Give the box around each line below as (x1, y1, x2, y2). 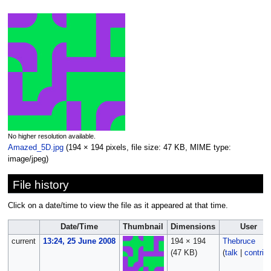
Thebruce (222, 237, 255, 246)
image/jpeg (7, 154, 46, 163)
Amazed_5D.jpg (7, 143, 64, 152)
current (11, 237, 36, 246)
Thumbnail (123, 223, 164, 232)
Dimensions (171, 223, 216, 232)
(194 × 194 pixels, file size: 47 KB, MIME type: (65, 143, 231, 152)
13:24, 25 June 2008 (42, 237, 116, 246)
